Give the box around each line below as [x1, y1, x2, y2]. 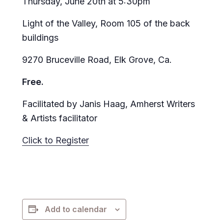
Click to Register [22, 135, 89, 145]
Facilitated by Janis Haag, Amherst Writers [22, 98, 195, 109]
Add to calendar [45, 204, 108, 214]
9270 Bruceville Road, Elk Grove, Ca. [22, 54, 172, 65]
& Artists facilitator [22, 112, 98, 123]
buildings [22, 32, 59, 43]
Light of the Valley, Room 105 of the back [22, 18, 191, 28]
